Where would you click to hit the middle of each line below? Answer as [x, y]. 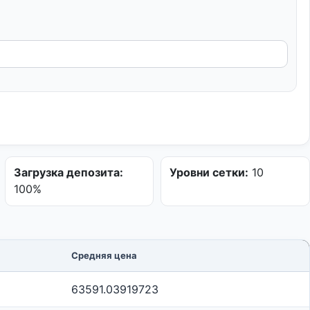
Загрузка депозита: [68, 172]
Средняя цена [104, 255]
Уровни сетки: [209, 172]
